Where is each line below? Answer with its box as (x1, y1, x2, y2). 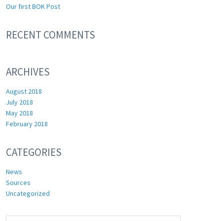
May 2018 (5, 109, 33, 117)
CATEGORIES (5, 146, 62, 159)
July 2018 (5, 98, 33, 107)
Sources (5, 178, 31, 187)
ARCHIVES (5, 65, 50, 78)
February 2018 (5, 119, 48, 128)
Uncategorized (5, 189, 50, 198)
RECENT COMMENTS (5, 28, 95, 41)
